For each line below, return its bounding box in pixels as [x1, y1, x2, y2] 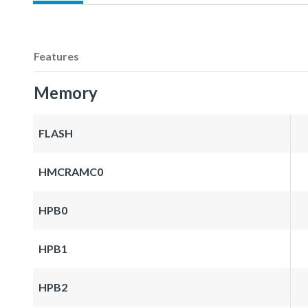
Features [34, 49, 79, 63]
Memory [34, 82, 98, 102]
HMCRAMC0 [38, 164, 103, 178]
